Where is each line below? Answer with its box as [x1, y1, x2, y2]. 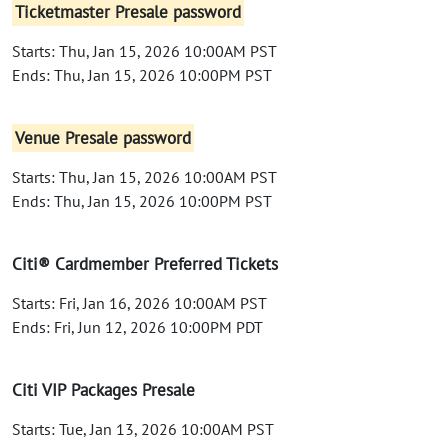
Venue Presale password [15, 126, 192, 149]
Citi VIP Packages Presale [12, 378, 195, 401]
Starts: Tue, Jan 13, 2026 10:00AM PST [12, 418, 274, 439]
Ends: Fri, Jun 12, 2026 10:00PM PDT [12, 316, 263, 337]
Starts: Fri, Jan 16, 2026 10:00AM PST [12, 292, 267, 313]
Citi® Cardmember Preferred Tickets [12, 252, 278, 275]
